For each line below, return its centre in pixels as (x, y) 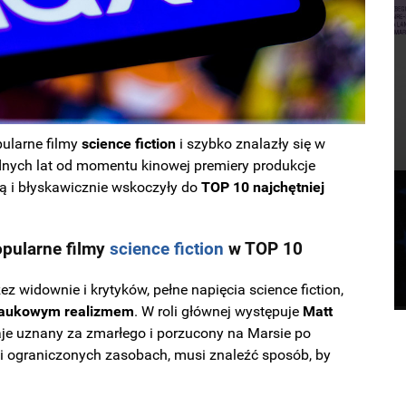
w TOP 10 (264, 249)
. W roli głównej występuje (219, 311)
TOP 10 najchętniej (263, 187)
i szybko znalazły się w (251, 144)
